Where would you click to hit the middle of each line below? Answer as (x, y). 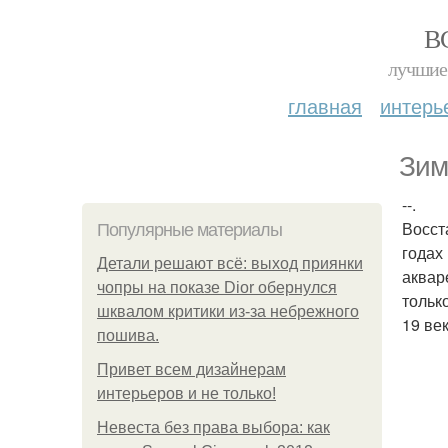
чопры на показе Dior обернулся (217, 287)
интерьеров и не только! (186, 393)
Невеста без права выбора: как (213, 427)
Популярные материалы (189, 230)
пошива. (128, 335)
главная (325, 105)
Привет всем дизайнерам (191, 369)
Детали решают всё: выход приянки (230, 263)
